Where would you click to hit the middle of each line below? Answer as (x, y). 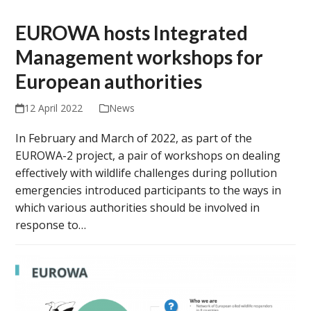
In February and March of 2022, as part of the (134, 138)
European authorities (109, 81)
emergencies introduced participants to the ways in (149, 190)
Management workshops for (140, 57)
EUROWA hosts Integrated (132, 32)
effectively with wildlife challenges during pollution (146, 173)
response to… (51, 225)
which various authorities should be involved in (138, 207)
